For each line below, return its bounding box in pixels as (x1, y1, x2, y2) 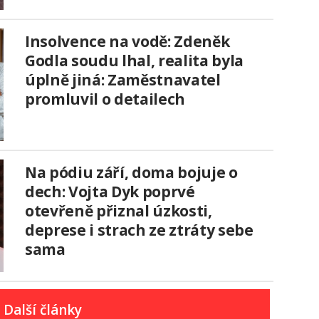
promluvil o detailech (25, 88, 185, 109)
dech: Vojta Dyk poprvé (25, 181, 195, 202)
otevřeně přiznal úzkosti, (25, 200, 212, 221)
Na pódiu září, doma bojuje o (25, 162, 238, 182)
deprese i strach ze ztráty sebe (25, 219, 253, 240)
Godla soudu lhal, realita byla (25, 50, 244, 70)
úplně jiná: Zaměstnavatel (25, 69, 221, 90)
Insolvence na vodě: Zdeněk (25, 31, 230, 51)
